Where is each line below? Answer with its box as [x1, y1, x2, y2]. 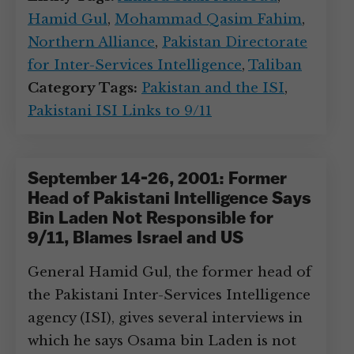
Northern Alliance [28, 34, 155, 51]
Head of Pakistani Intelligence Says [28, 190, 311, 209]
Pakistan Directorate [162, 34, 307, 51]
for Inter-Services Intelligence [28, 57, 242, 73]
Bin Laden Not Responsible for [28, 210, 273, 228]
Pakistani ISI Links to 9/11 [28, 103, 212, 119]
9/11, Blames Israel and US [28, 230, 243, 248]
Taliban [248, 57, 302, 73]
